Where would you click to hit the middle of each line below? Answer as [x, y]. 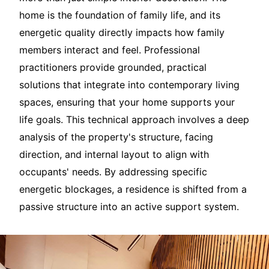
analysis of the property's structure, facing [116, 137]
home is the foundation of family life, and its [120, 15]
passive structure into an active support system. [129, 207]
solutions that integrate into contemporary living [129, 85]
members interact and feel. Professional [110, 50]
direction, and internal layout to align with [114, 155]
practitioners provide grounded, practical [113, 68]
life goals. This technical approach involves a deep [134, 120]
